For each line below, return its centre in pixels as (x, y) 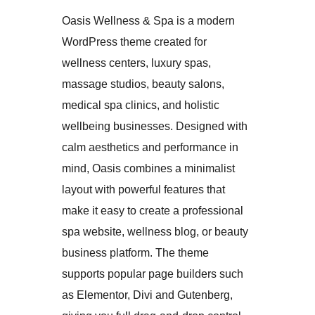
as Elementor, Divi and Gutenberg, (147, 295)
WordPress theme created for (134, 41)
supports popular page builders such (153, 274)
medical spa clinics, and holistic (141, 105)
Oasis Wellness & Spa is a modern (148, 20)
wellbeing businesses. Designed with (155, 126)
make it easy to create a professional (153, 210)
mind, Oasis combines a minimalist (148, 168)
